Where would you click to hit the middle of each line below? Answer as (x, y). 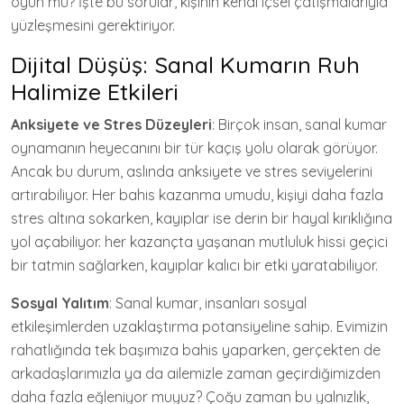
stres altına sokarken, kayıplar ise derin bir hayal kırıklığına (202, 218)
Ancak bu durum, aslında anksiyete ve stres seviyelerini (192, 171)
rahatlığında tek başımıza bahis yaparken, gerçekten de (196, 350)
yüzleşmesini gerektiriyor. (93, 25)
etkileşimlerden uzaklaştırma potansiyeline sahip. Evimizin (199, 326)
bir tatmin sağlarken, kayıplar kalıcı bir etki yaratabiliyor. (194, 265)
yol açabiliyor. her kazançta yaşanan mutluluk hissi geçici (199, 242)
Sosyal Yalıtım (60, 303)
